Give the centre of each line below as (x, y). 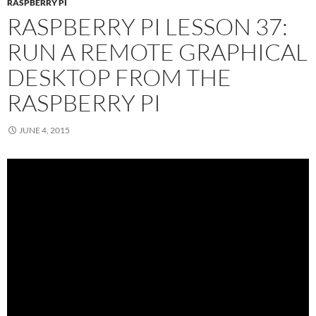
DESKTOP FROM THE (119, 78)
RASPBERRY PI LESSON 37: (147, 27)
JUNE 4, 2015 (44, 130)
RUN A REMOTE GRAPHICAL (157, 52)
